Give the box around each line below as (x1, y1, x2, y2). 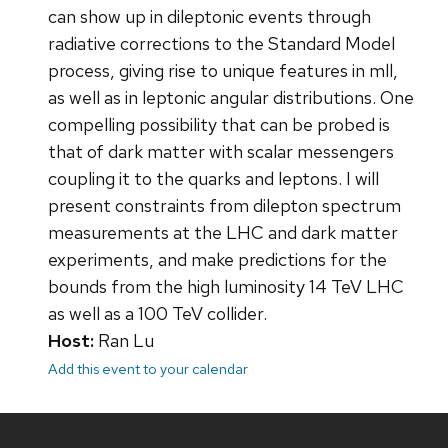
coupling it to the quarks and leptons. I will (48, 167, 379, 191)
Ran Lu (94, 329, 154, 353)
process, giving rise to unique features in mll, (48, 59, 398, 83)
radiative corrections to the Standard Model (48, 32, 395, 56)
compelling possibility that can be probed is (48, 113, 390, 137)
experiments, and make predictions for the (48, 248, 387, 272)
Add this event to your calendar (48, 359, 248, 379)
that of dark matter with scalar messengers (48, 140, 394, 164)
